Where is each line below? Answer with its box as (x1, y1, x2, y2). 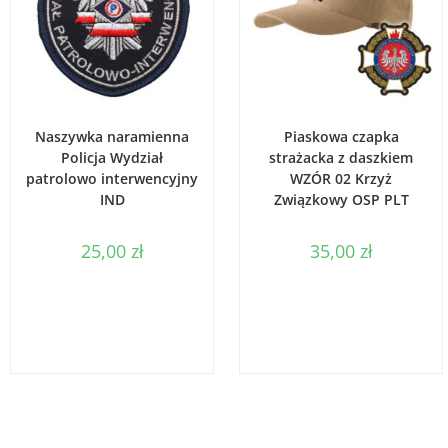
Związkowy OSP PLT (273, 189, 409, 209)
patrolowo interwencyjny (26, 168, 198, 188)
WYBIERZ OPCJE (78, 116, 168, 134)
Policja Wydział (61, 147, 163, 167)
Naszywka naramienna (35, 126, 189, 146)
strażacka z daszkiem (269, 147, 413, 167)
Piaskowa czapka (283, 126, 399, 146)
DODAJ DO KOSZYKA (293, 116, 411, 134)
